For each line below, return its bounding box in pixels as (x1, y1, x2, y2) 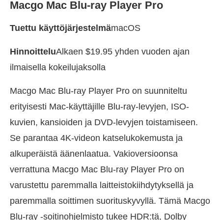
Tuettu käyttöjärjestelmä (10, 23, 111, 33)
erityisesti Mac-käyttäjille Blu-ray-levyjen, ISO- (10, 101, 189, 111)
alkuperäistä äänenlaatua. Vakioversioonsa (10, 148, 178, 159)
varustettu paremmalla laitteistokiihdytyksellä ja (10, 180, 193, 190)
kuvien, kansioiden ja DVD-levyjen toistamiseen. (10, 117, 198, 127)
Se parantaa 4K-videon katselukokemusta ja (10, 133, 183, 143)
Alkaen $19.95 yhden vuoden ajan (56, 46, 190, 56)
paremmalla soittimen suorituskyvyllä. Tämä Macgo (10, 195, 210, 206)
